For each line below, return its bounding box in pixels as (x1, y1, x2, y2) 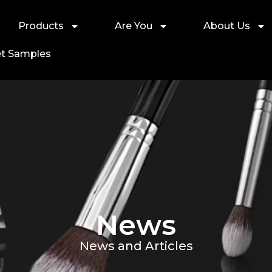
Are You (114, 20, 152, 32)
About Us (203, 20, 250, 32)
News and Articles (79, 239, 193, 253)
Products (18, 20, 64, 32)
